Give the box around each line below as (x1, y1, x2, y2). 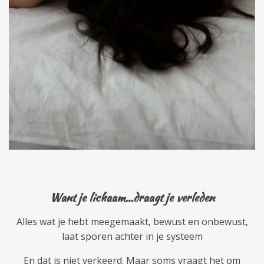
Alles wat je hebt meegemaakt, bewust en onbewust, (16, 214, 248, 228)
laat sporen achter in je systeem (61, 229, 203, 243)
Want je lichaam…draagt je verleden (49, 189, 214, 206)
